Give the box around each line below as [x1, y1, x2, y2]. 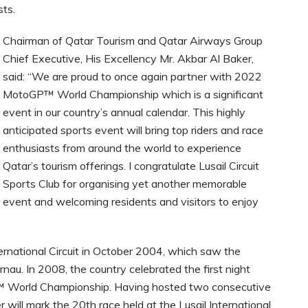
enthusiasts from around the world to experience [3, 141, 241, 155]
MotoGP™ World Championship [3, 87, 162, 102]
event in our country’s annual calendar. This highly [3, 105, 245, 120]
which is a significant [162, 87, 263, 102]
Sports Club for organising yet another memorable [3, 177, 247, 191]
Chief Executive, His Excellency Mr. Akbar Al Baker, [3, 52, 254, 66]
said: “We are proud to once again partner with [3, 69, 234, 84]
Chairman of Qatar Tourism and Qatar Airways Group [3, 34, 263, 48]
